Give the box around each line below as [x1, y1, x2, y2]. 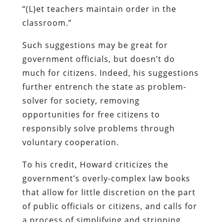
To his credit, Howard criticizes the [22, 159, 168, 170]
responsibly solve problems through [22, 122, 175, 134]
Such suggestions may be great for [22, 39, 168, 51]
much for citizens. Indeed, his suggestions [22, 67, 199, 78]
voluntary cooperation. [22, 136, 119, 148]
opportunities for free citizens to [22, 109, 160, 120]
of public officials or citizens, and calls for [22, 200, 197, 212]
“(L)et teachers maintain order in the [22, 3, 176, 14]
